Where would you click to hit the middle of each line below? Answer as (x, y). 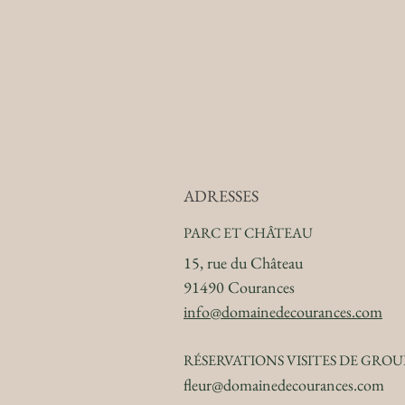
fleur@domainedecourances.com (284, 385)
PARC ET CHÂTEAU (248, 233)
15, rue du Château (243, 263)
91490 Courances (239, 287)
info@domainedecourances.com (283, 311)
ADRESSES (221, 196)
